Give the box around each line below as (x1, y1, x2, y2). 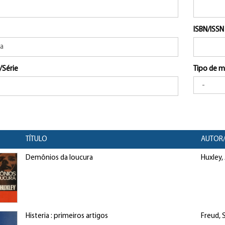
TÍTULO (25, 136, 47, 143)
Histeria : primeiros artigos (25, 212, 108, 220)
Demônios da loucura (25, 154, 93, 162)
